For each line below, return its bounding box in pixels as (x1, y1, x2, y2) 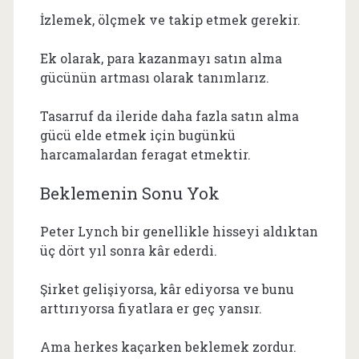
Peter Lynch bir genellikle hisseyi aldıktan (39, 222, 318, 240)
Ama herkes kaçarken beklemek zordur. (39, 337, 296, 355)
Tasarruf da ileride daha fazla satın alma (39, 107, 299, 124)
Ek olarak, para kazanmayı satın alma (39, 49, 282, 67)
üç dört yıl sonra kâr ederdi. (39, 241, 217, 259)
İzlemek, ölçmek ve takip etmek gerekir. (39, 10, 301, 28)
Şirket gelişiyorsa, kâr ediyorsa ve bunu (39, 280, 294, 297)
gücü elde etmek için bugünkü (39, 126, 236, 143)
